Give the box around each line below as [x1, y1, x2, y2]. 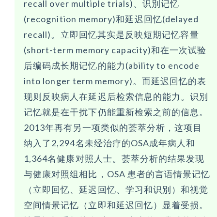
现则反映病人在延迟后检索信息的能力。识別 [24, 91, 209, 102]
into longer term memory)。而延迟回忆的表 [24, 76, 207, 87]
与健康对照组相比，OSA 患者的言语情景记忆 [24, 169, 211, 180]
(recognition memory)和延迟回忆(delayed [24, 14, 199, 25]
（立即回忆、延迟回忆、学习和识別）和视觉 [24, 184, 209, 195]
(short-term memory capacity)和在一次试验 [24, 45, 207, 56]
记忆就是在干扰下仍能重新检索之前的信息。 [24, 107, 209, 118]
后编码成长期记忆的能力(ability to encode [24, 60, 200, 71]
